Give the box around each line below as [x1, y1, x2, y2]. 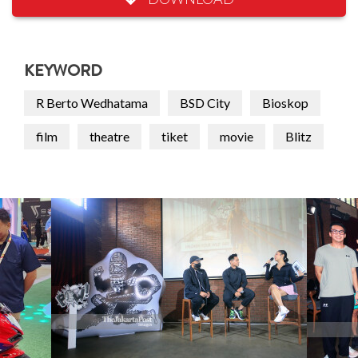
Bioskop [262, 95, 308, 111]
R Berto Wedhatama [36, 95, 148, 111]
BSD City [180, 95, 230, 111]
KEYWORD [24, 65, 102, 82]
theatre [89, 129, 129, 145]
